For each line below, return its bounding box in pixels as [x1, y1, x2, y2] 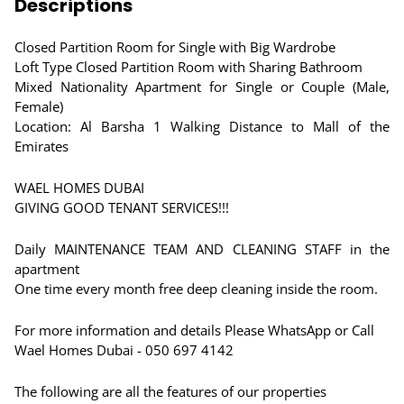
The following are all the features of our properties [14, 382, 326, 400]
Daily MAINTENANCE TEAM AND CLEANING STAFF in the [14, 240, 390, 258]
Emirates [14, 137, 69, 155]
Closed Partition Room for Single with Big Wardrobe [14, 38, 335, 56]
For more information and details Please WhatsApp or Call [14, 321, 374, 339]
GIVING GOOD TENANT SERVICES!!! [14, 198, 229, 216]
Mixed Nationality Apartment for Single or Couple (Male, [14, 78, 390, 96]
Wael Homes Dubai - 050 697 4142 [14, 341, 234, 359]
